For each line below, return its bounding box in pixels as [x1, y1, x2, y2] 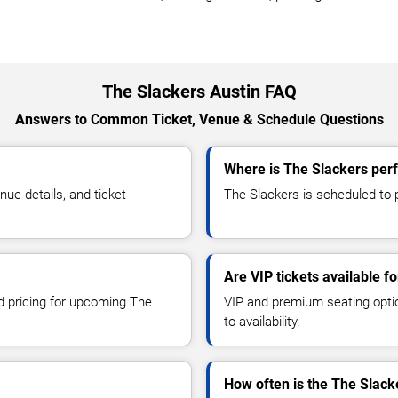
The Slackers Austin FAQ [101, 80, 297, 102]
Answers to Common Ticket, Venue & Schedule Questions [14, 110, 384, 128]
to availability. [224, 313, 300, 330]
